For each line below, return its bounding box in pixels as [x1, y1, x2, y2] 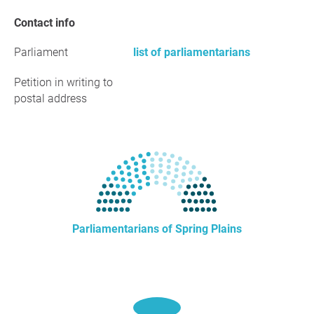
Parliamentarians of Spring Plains [72, 222, 242, 235]
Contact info [21, 16, 75, 29]
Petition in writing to [14, 76, 113, 89]
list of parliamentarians [133, 46, 250, 59]
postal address [14, 92, 87, 105]
